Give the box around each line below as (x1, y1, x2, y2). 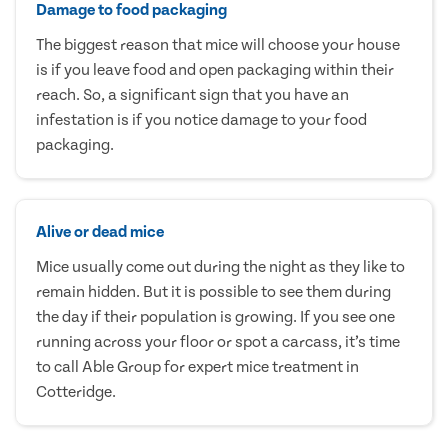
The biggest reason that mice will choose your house (36, 35, 400, 54)
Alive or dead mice (36, 222, 164, 241)
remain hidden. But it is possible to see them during (36, 282, 391, 301)
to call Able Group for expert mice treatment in (36, 357, 359, 376)
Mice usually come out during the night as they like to (36, 257, 405, 276)
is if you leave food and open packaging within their (36, 60, 394, 79)
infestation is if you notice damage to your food (36, 110, 367, 129)
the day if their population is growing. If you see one (36, 307, 395, 326)
